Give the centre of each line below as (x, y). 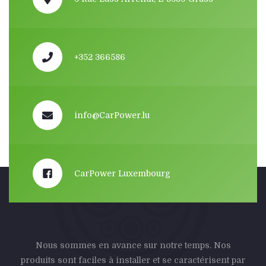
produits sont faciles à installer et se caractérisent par (133, 260)
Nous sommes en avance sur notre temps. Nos (133, 245)
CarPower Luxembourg (122, 173)
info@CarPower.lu (112, 115)
